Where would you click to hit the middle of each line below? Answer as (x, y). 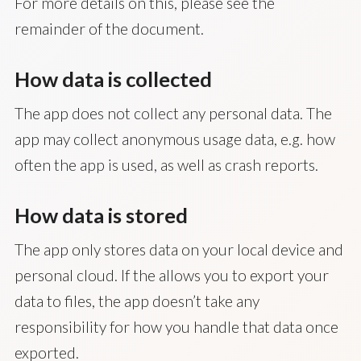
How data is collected (113, 79)
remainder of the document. (109, 29)
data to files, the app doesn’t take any (137, 301)
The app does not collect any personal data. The (173, 113)
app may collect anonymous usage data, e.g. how (174, 139)
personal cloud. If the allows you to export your (171, 275)
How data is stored (101, 215)
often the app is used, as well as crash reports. (166, 165)
